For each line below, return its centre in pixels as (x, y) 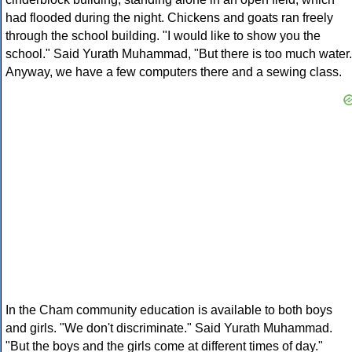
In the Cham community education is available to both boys (169, 310)
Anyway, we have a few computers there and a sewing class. (174, 72)
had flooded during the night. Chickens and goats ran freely (169, 18)
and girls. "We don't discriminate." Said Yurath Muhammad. (169, 328)
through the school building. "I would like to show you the (163, 36)
